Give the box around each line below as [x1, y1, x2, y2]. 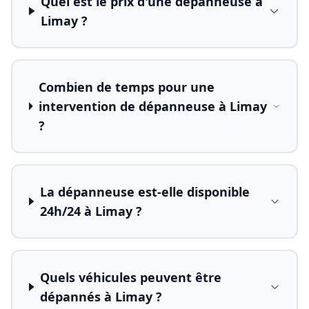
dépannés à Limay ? [40, 288, 163, 305]
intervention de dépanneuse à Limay [38, 98, 267, 114]
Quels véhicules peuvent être [40, 269, 222, 286]
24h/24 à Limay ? [39, 203, 142, 219]
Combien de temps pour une [38, 79, 215, 95]
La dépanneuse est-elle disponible [39, 183, 250, 200]
